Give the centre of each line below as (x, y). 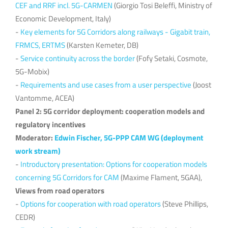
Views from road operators (60, 190)
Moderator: (35, 137)
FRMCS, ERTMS (40, 45)
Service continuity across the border (78, 58)
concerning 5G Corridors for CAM (67, 177)
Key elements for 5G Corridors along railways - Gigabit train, (115, 32)
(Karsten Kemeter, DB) (102, 45)
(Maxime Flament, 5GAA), (161, 177)
